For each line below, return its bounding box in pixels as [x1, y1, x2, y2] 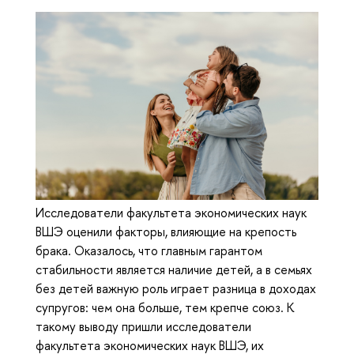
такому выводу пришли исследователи [36, 318, 251, 336]
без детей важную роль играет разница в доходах [36, 280, 316, 298]
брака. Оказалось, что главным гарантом [36, 242, 262, 260]
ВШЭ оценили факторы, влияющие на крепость [36, 223, 296, 241]
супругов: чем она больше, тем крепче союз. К [36, 299, 295, 317]
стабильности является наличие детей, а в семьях [36, 261, 312, 279]
